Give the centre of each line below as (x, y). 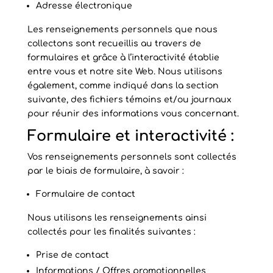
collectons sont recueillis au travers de (114, 44)
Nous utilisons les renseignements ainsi (117, 218)
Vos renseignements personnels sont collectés (132, 157)
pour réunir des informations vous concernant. (133, 114)
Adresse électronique (84, 6)
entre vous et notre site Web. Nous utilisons (125, 72)
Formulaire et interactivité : (130, 136)
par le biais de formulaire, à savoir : (105, 171)
